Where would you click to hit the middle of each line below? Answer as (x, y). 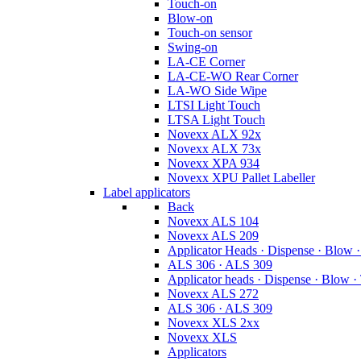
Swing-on (193, 47)
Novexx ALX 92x (214, 134)
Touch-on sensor (210, 33)
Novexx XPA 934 (214, 163)
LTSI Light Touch (214, 105)
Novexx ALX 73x (214, 149)
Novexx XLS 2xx (214, 323)
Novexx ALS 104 (213, 221)
